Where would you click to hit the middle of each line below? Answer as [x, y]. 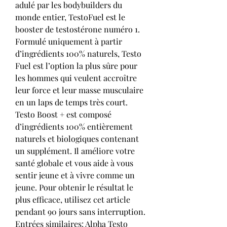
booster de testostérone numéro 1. [78, 29]
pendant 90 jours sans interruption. [80, 211]
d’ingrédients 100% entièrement [74, 126]
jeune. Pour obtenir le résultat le [74, 187]
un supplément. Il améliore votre [75, 150]
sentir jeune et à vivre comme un [75, 175]
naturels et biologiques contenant [77, 138]
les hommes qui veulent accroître [76, 78]
